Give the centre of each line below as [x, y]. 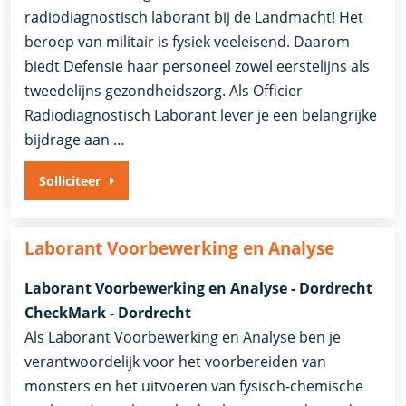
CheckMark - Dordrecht [108, 313]
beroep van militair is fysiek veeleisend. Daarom [188, 41]
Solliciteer [70, 180]
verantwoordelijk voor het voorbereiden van [176, 362]
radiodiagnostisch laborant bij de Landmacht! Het [194, 17]
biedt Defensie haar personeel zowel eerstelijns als [198, 66]
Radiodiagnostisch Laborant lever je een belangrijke [201, 115]
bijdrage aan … [75, 139]
